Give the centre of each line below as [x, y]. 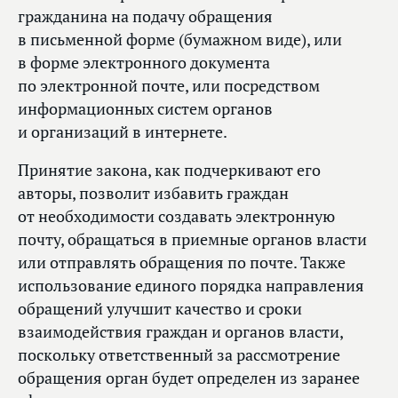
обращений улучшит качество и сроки [160, 309]
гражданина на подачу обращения [145, 17]
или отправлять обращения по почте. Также [182, 263]
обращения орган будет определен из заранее [189, 378]
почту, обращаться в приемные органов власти [192, 240]
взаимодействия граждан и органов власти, [180, 332]
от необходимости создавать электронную [176, 217]
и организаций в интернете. [123, 132]
